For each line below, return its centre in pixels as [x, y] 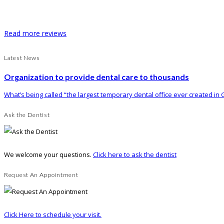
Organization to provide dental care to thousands [96, 76]
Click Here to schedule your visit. [53, 214]
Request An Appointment [41, 174]
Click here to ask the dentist [135, 154]
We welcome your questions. [48, 154]
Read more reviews [35, 33]
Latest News [22, 57]
